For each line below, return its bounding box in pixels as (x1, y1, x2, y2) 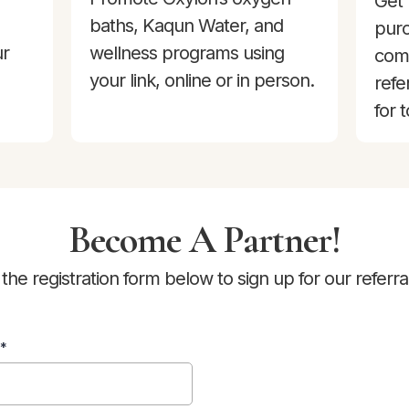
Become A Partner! (68, 216, 341, 263)
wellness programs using (89, 42, 284, 64)
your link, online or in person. (89, 69, 314, 91)
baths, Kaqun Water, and (89, 15, 283, 37)
